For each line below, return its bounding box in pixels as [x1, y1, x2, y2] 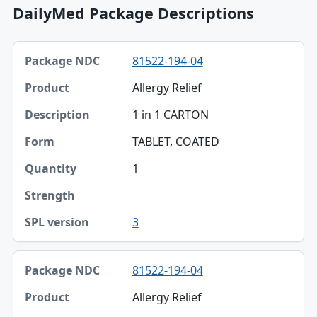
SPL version [27, 233, 84, 247]
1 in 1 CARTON [132, 106, 209, 122]
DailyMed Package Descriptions [12, 2, 254, 23]
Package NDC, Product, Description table [11, 40, 231, 57]
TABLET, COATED [132, 133, 219, 149]
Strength [27, 203, 71, 217]
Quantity [27, 173, 71, 188]
